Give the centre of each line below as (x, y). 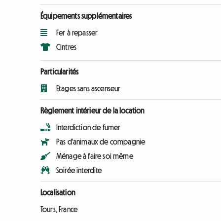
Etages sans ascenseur (89, 89)
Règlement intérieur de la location (92, 111)
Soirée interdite (79, 170)
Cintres (67, 47)
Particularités (60, 72)
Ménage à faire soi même (95, 156)
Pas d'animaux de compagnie (101, 142)
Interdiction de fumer (89, 128)
